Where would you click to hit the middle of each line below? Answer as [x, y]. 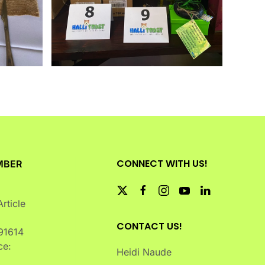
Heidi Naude [144, 252]
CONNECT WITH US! [162, 164]
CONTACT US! [149, 227]
